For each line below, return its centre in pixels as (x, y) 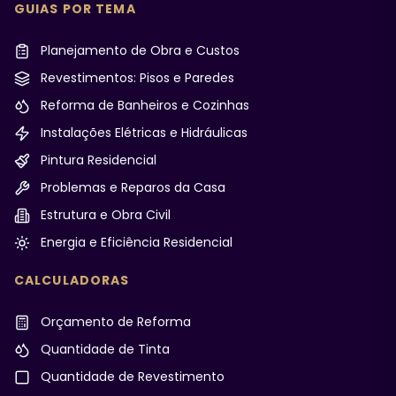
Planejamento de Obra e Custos (138, 50)
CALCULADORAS (72, 280)
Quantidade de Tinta (103, 349)
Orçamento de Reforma (114, 322)
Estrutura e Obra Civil (104, 215)
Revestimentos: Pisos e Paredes (136, 78)
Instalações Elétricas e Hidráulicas (142, 133)
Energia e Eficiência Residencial (135, 242)
